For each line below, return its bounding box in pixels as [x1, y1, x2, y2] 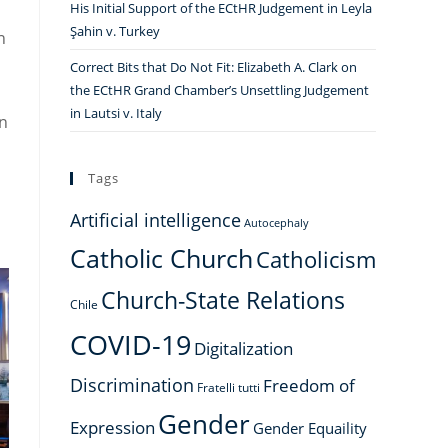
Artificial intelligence [70, 208, 241, 232]
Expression [70, 416, 155, 439]
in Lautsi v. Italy [70, 104, 162, 122]
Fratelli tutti [197, 379, 260, 395]
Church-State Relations [101, 284, 345, 316]
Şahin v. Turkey [70, 22, 160, 40]
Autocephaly [244, 216, 309, 230]
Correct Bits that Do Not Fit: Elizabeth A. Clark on [70, 58, 357, 76]
